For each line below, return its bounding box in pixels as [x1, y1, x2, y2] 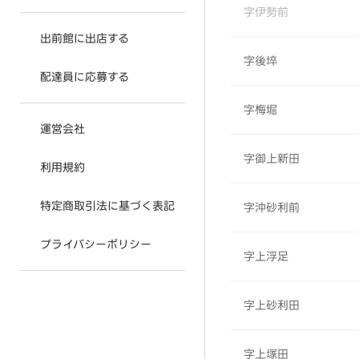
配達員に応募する [40, 68, 129, 86]
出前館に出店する [40, 30, 129, 47]
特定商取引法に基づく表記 [40, 197, 175, 215]
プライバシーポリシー [40, 236, 151, 253]
